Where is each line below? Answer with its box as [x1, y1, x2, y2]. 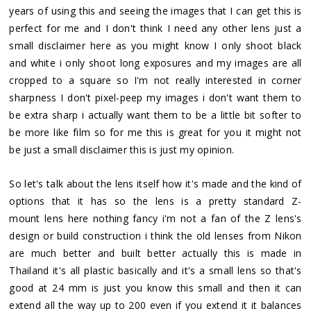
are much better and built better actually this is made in [9, 246, 302, 260]
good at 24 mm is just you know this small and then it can [9, 280, 302, 294]
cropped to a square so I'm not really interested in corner [9, 73, 302, 87]
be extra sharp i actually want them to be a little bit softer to [9, 108, 302, 121]
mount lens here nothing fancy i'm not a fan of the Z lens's [9, 211, 302, 225]
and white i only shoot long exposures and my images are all [9, 56, 302, 69]
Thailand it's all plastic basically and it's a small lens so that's [9, 263, 302, 277]
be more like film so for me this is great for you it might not [9, 125, 302, 139]
